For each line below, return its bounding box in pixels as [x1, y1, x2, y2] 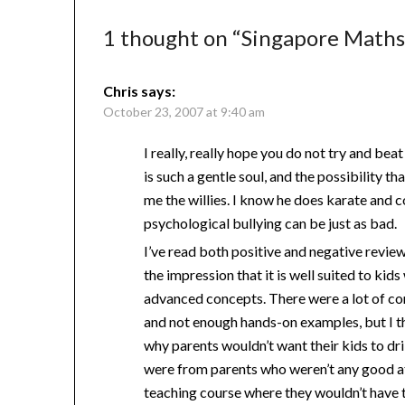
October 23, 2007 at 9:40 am [103, 104, 266, 120]
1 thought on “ [103, 24, 242, 52]
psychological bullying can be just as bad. [144, 214, 398, 232]
